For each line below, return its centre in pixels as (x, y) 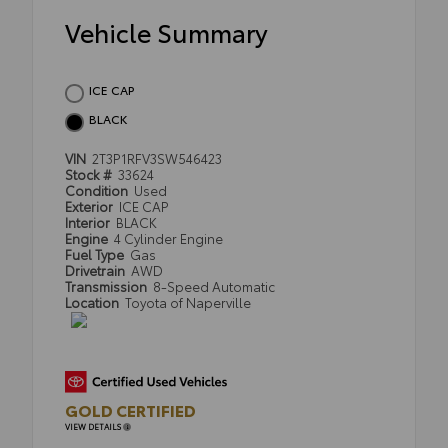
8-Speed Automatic (214, 286)
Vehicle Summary (166, 32)
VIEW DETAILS (94, 427)
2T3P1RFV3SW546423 (157, 158)
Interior (89, 222)
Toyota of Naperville (188, 302)
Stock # (90, 174)
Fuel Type (96, 254)
